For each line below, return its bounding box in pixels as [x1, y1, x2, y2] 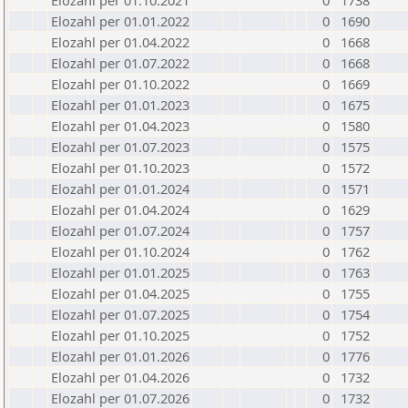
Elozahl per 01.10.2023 [51, 158, 189, 177]
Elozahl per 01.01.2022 [51, 12, 189, 30]
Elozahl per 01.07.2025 [51, 305, 189, 323]
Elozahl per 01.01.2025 [51, 263, 189, 281]
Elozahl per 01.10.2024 [51, 242, 189, 260]
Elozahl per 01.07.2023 [51, 138, 189, 156]
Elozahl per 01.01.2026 [51, 347, 189, 365]
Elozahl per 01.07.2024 [51, 221, 189, 240]
